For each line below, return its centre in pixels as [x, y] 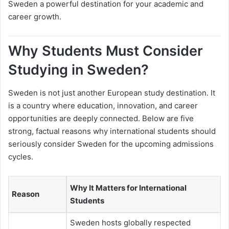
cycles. [21, 156]
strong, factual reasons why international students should [112, 131]
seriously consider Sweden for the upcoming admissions [111, 144]
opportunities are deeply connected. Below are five [101, 118]
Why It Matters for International [128, 188]
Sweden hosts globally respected [130, 222]
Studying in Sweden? [78, 70]
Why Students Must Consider [106, 51]
